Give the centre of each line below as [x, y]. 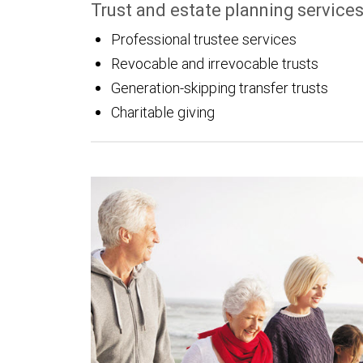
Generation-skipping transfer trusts [220, 88]
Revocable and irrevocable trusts [215, 64]
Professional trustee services [204, 39]
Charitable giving [163, 112]
